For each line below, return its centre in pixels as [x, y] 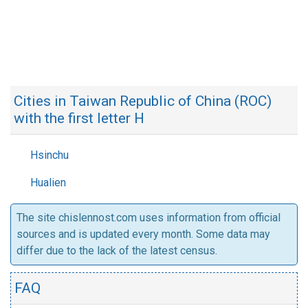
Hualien [48, 183]
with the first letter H [79, 118]
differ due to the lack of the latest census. [117, 251]
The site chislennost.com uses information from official [148, 218]
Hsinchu [49, 155]
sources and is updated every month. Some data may [143, 234]
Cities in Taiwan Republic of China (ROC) [143, 101]
